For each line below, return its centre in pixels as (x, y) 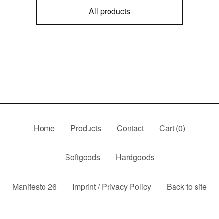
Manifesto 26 (34, 187)
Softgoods (82, 157)
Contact (130, 128)
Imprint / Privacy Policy (112, 187)
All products (109, 11)
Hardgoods (135, 157)
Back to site (187, 187)
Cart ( (169, 128)
